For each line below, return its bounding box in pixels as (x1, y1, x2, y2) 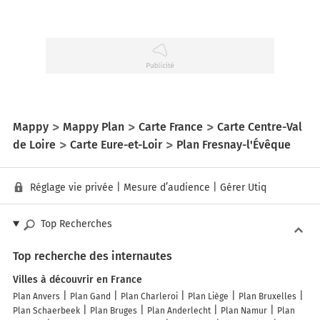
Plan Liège (188, 291, 229, 302)
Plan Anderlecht (147, 306, 211, 316)
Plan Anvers (13, 291, 60, 302)
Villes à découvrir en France (13, 274, 142, 286)
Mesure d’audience (124, 181, 210, 194)
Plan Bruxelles (239, 291, 296, 302)
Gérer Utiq (220, 181, 266, 194)
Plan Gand (70, 291, 111, 302)
